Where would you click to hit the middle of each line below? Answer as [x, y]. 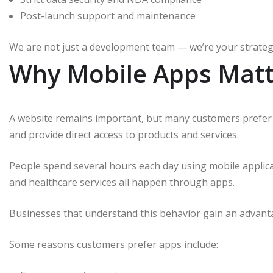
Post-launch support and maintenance [108, 16]
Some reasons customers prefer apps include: [114, 245]
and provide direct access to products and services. [124, 135]
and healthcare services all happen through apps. [122, 183]
